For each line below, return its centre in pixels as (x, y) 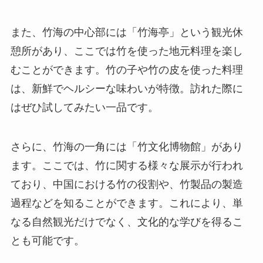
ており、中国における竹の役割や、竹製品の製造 (127, 185)
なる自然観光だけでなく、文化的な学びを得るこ (127, 222)
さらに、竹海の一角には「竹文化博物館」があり (127, 147)
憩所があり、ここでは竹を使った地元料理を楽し (127, 51)
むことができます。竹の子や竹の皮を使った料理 (127, 70)
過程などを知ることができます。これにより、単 (127, 203)
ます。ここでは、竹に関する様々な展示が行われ (127, 166)
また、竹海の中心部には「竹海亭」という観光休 (127, 32)
